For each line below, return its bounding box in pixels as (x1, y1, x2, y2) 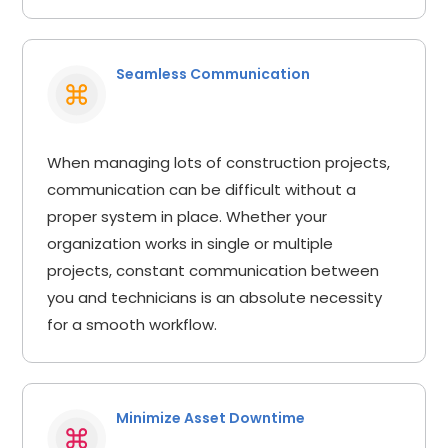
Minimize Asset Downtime (116, 407, 306, 428)
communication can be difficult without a (47, 178, 357, 200)
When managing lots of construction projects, (47, 151, 391, 173)
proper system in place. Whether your (47, 205, 328, 227)
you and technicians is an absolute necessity (47, 286, 383, 308)
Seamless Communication (116, 63, 311, 84)
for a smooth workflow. (47, 313, 218, 335)
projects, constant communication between (47, 259, 380, 281)
